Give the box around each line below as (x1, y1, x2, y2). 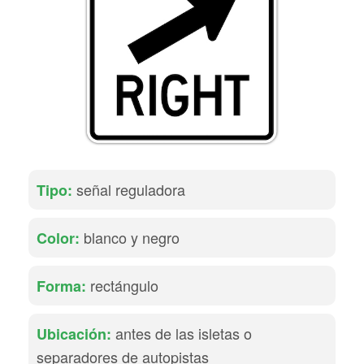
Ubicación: (37, 323, 111, 344)
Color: (37, 227, 80, 249)
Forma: (37, 275, 86, 297)
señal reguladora (72, 179, 185, 200)
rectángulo (86, 275, 158, 296)
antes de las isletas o (111, 323, 252, 344)
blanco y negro (80, 227, 180, 248)
